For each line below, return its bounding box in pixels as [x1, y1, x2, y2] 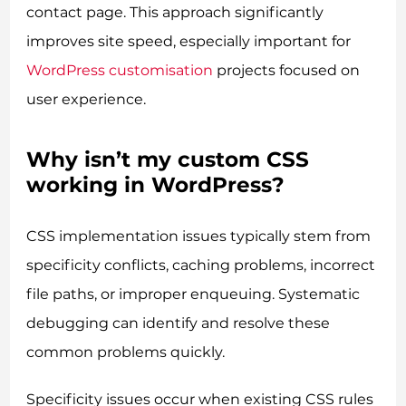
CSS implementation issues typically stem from [26, 227, 372, 246]
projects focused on [213, 61, 361, 79]
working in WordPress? [26, 171, 285, 198]
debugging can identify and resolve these [26, 314, 331, 333]
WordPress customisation [26, 61, 214, 79]
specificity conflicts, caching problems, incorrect [26, 256, 376, 275]
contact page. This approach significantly [26, 3, 324, 21]
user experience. [26, 90, 147, 108]
